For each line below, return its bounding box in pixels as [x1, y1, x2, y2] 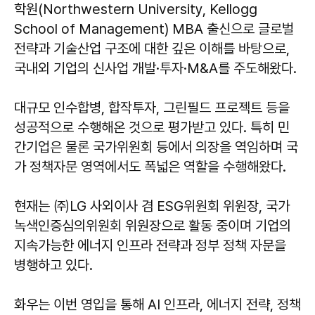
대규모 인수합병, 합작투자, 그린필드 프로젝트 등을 [14, 98, 290, 116]
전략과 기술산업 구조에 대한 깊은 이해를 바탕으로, [14, 39, 290, 57]
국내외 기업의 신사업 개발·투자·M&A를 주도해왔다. [14, 59, 297, 77]
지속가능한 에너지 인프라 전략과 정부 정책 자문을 [14, 236, 286, 254]
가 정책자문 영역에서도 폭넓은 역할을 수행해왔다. [14, 157, 286, 175]
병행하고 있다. [14, 256, 93, 274]
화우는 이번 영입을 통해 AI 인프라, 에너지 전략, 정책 [14, 295, 301, 313]
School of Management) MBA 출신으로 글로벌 [14, 20, 294, 37]
